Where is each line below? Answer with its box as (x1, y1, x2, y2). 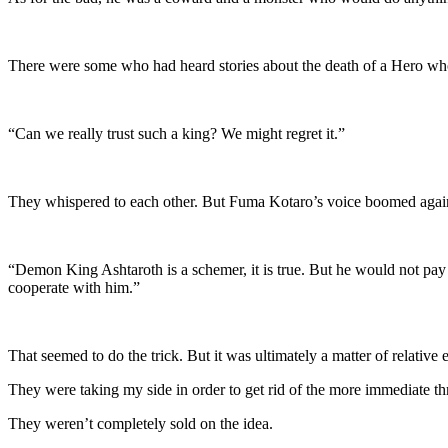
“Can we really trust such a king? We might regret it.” (8, 124, 345, 142)
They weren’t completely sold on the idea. (8, 414, 273, 432)
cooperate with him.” (8, 278, 140, 296)
